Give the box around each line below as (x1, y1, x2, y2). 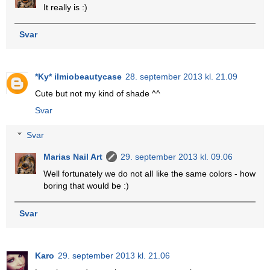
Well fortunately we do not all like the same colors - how (43, 169, 256, 179)
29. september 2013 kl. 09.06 (121, 152, 233, 162)
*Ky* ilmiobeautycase (35, 71, 122, 81)
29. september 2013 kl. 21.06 (58, 250, 170, 260)
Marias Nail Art (43, 152, 103, 162)
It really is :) (43, 2, 88, 12)
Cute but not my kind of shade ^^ (35, 88, 160, 98)
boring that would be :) (43, 181, 130, 191)
